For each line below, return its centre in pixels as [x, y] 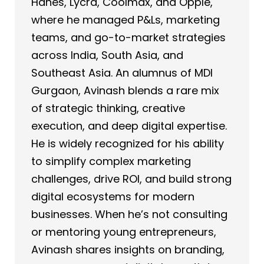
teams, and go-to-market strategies [128, 37]
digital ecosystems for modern [113, 196]
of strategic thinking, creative [108, 108]
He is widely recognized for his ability [128, 143]
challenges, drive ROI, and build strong [131, 179]
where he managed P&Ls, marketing [126, 19]
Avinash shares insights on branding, [128, 249]
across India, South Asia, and [107, 55]
